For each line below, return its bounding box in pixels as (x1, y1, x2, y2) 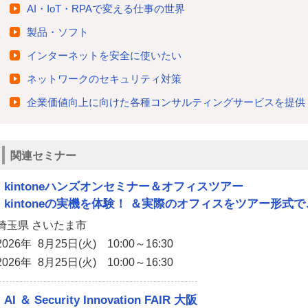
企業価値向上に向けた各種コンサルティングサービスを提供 (27, 96, 305, 109)
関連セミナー (10, 150, 76, 162)
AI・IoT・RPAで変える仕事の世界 (27, 3, 185, 15)
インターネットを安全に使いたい (27, 49, 181, 62)
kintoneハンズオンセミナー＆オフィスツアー (4, 180, 243, 194)
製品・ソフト (27, 26, 89, 38)
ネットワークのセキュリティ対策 (27, 73, 181, 85)
